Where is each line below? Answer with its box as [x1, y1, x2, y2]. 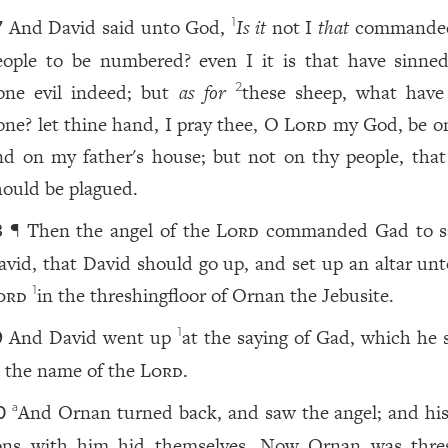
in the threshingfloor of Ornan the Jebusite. [37, 282, 395, 309]
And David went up [9, 324, 178, 351]
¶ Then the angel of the [9, 217, 217, 244]
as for [178, 79, 226, 106]
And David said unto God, [8, 14, 231, 41]
